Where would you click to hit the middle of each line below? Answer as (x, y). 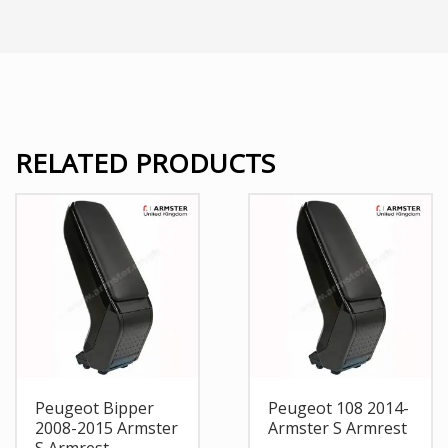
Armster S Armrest (337, 428)
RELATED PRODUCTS (145, 163)
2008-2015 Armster (106, 428)
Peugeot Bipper (94, 408)
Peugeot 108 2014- (338, 408)
